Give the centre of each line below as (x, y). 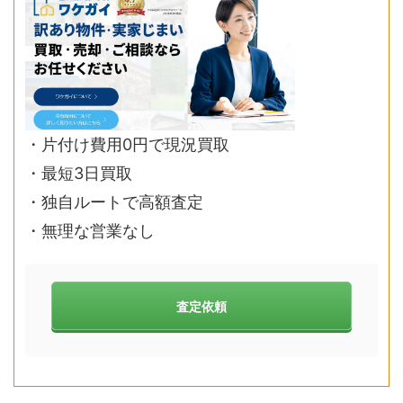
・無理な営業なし (90, 231)
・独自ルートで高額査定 (114, 202)
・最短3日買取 (79, 174)
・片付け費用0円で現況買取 (127, 145)
